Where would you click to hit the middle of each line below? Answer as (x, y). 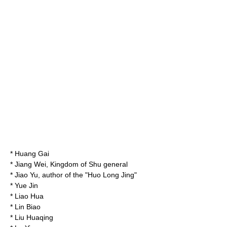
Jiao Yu (26, 175)
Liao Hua (29, 196)
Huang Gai (32, 154)
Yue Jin (26, 185)
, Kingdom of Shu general (87, 164)
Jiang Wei (30, 164)
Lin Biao (28, 207)
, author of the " (63, 175)
